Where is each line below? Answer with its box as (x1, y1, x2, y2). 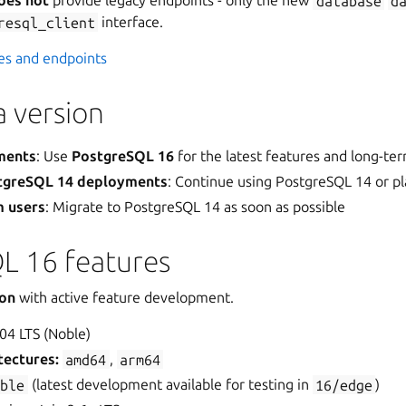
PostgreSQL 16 (72, 148, 175, 165)
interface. (98, 14, 164, 31)
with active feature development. (15, 289, 234, 306)
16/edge (314, 376, 372, 393)
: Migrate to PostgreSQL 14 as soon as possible (45, 198, 346, 216)
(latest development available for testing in (27, 376, 313, 393)
